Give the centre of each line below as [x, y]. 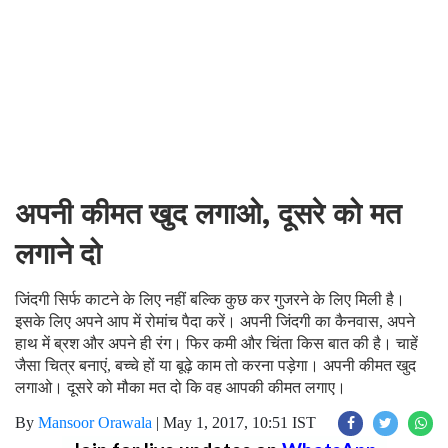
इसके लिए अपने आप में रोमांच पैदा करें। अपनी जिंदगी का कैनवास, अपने [215, 321]
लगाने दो [58, 254]
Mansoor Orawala [95, 422]
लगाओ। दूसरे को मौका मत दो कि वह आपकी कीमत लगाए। [180, 387]
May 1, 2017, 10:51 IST [239, 422]
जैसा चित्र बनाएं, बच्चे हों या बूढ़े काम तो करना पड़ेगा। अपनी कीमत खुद [215, 365]
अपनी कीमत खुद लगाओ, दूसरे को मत [208, 214]
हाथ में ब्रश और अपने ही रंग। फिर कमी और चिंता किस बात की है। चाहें [216, 343]
